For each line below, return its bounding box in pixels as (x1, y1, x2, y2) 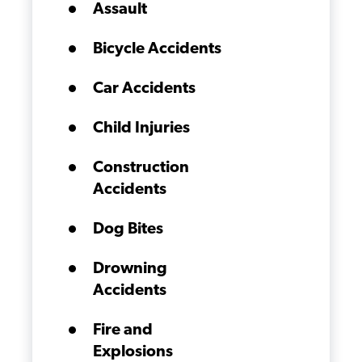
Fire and (93, 322, 153, 339)
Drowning (93, 261, 167, 277)
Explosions (93, 344, 173, 360)
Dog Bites (93, 221, 163, 238)
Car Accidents (93, 81, 196, 97)
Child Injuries (93, 120, 190, 137)
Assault (93, 2, 147, 18)
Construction (93, 160, 189, 176)
